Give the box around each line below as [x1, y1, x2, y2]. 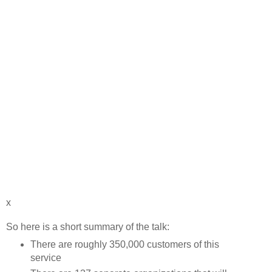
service [30, 252, 61, 263]
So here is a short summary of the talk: [6, 221, 169, 232]
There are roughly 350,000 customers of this [30, 239, 219, 250]
